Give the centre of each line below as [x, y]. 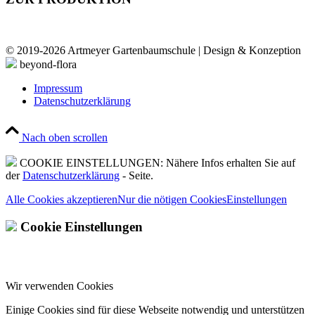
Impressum [58, 88]
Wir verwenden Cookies [59, 286]
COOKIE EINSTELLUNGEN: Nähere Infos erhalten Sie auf [156, 162]
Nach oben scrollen [65, 137]
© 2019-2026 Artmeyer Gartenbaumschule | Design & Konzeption [153, 50]
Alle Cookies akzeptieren [62, 199]
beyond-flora [47, 64]
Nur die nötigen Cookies [172, 199]
